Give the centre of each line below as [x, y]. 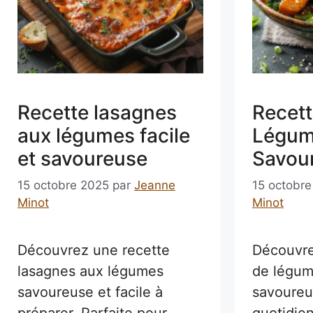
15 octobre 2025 [63, 185]
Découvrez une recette [94, 250]
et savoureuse [82, 159]
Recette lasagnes [97, 113]
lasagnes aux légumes [90, 271]
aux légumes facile [104, 136]
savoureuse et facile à [90, 292]
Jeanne [155, 185]
